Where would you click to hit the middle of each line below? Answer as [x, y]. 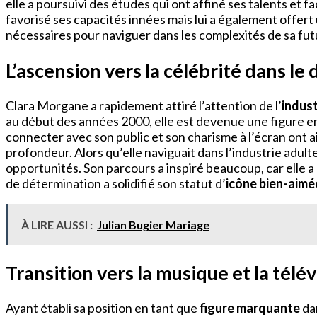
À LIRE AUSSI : [57, 225]
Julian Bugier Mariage [153, 225]
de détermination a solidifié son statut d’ [116, 184]
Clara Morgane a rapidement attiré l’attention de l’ [144, 106]
